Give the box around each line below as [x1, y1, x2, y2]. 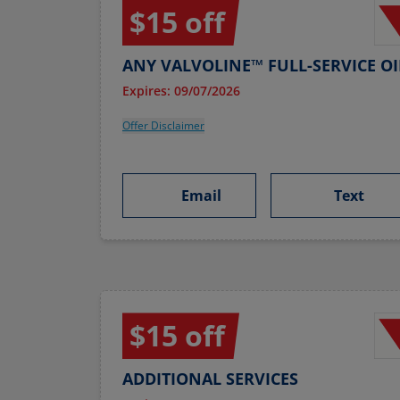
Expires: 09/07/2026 [122, 82, 240, 100]
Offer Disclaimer [122, 118, 204, 134]
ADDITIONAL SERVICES [122, 368, 298, 390]
